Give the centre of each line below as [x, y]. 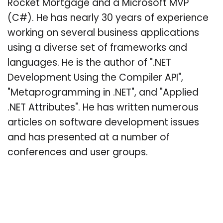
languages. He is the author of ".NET [89, 63]
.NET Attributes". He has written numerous [103, 108]
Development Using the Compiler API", [95, 78]
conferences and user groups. [78, 153]
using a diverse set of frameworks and [97, 48]
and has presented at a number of [89, 138]
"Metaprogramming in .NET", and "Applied [103, 93]
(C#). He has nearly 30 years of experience [108, 18]
